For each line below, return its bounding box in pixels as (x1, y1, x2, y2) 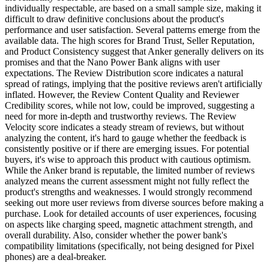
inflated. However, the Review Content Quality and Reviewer (5, 89, 239, 100)
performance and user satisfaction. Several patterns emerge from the (5, 25, 260, 35)
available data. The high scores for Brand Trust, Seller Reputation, (5, 35, 255, 46)
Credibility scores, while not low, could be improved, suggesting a (5, 100, 255, 111)
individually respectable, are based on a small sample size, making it (5, 3, 261, 14)
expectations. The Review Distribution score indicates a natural (5, 68, 243, 79)
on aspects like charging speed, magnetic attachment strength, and (5, 219, 253, 230)
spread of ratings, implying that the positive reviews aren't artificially (5, 79, 262, 89)
